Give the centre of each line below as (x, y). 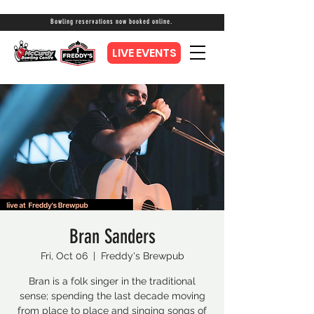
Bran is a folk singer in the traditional (112, 281)
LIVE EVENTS (144, 53)
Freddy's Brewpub (142, 256)
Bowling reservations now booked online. (111, 22)
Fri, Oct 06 (64, 256)
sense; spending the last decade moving (112, 296)
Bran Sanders (112, 237)
